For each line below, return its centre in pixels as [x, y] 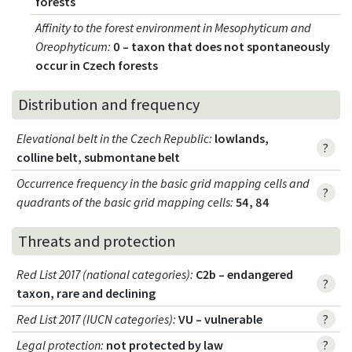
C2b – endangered [245, 275]
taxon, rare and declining [86, 293]
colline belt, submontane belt [99, 157]
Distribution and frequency [109, 105]
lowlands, [242, 138]
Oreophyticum [72, 46]
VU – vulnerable [221, 319]
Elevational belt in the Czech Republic [113, 138]
